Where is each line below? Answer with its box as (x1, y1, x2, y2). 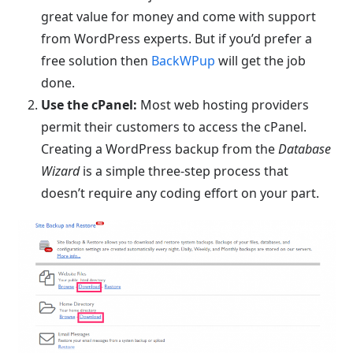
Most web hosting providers (137, 96, 310, 113)
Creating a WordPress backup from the (41, 140, 279, 158)
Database (278, 140, 332, 158)
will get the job (215, 52, 307, 69)
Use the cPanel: (41, 96, 138, 113)
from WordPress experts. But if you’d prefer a (41, 30, 313, 47)
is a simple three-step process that (80, 162, 289, 180)
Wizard (41, 162, 80, 180)
